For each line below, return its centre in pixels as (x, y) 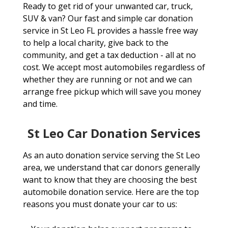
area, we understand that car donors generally (111, 168)
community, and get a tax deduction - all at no (109, 55)
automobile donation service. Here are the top (111, 192)
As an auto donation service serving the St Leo (111, 155)
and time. (40, 104)
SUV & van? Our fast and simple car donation (108, 19)
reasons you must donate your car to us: (100, 204)
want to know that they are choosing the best (110, 180)
